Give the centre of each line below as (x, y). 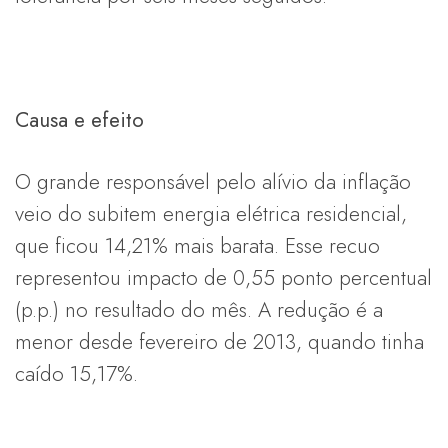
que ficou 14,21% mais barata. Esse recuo (197, 245)
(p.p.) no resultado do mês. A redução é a (199, 309)
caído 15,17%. (76, 373)
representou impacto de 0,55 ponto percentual (223, 277)
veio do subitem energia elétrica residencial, (211, 213)
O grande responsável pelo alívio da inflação (213, 181)
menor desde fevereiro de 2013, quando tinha (219, 341)
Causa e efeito (79, 119)
